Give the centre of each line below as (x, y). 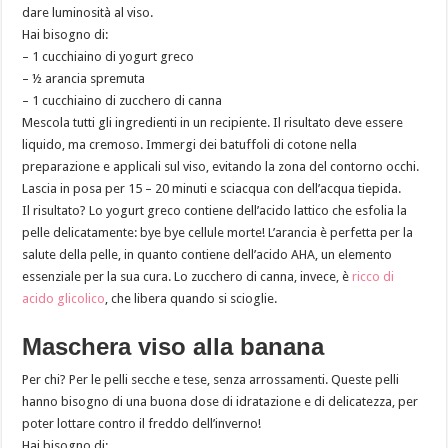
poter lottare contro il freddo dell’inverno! (142, 423)
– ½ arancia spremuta (84, 78)
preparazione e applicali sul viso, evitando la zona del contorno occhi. (221, 166)
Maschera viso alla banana (173, 346)
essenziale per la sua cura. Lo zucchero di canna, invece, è (187, 276)
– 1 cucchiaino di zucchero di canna (122, 100)
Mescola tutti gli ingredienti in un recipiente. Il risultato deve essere (213, 122)
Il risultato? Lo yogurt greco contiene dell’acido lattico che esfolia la (215, 210)
